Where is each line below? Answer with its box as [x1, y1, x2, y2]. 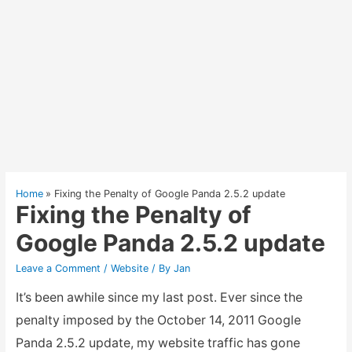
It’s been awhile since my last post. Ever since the [15, 289, 302, 305]
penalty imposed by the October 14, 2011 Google [15, 312, 301, 328]
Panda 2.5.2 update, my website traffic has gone [15, 335, 300, 350]
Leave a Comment [15, 262, 101, 274]
